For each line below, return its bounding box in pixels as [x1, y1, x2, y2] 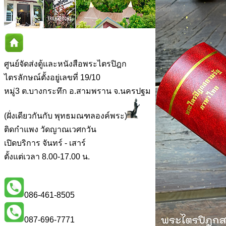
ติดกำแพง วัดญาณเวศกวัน [4, 125, 96, 134]
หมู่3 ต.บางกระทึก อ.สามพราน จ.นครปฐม [4, 87, 151, 95]
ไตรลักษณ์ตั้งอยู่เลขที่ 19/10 [4, 73, 100, 82]
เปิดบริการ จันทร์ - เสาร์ [4, 139, 86, 147]
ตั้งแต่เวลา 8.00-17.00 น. [4, 152, 90, 161]
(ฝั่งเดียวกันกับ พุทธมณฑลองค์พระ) [4, 111, 127, 120]
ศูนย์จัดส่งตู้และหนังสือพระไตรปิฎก [4, 60, 127, 68]
